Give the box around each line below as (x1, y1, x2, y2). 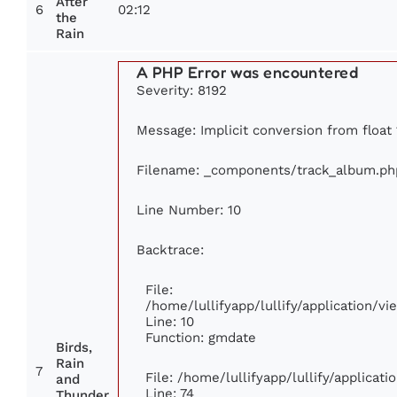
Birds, (56, 340, 92, 355)
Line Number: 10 (136, 202, 241, 218)
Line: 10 (145, 314, 194, 330)
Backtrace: (136, 242, 204, 258)
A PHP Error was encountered (136, 62, 359, 82)
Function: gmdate (145, 330, 256, 346)
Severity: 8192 (136, 82, 227, 98)
